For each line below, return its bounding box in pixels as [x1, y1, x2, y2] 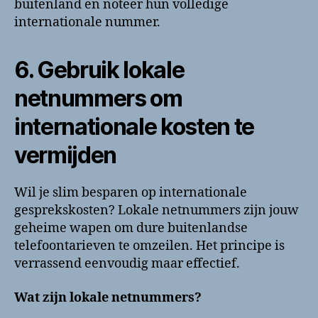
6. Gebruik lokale [14, 56, 185, 84]
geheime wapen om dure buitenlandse [14, 220, 248, 237]
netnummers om [14, 84, 182, 113]
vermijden [14, 141, 117, 170]
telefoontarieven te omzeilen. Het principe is [14, 238, 285, 255]
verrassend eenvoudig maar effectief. [14, 256, 240, 273]
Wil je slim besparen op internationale [14, 185, 247, 202]
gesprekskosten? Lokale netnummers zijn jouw [14, 202, 299, 219]
